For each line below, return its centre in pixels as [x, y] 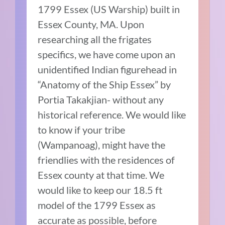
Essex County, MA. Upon [91, 24]
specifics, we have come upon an [107, 54]
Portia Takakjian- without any [101, 99]
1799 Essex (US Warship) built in [109, 9]
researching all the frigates [95, 39]
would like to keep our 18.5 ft [100, 190]
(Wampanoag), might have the [102, 144]
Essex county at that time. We [101, 175]
